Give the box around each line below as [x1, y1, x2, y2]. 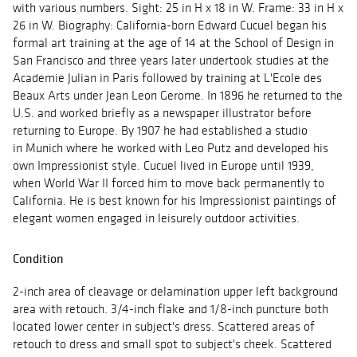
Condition [13, 250, 64, 267]
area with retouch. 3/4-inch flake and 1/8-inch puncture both [13, 301, 328, 317]
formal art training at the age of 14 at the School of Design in [13, 35, 334, 51]
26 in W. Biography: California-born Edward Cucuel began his [13, 18, 327, 33]
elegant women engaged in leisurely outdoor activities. [13, 210, 303, 226]
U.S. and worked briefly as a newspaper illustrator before [13, 105, 312, 121]
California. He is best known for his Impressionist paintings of [13, 193, 336, 209]
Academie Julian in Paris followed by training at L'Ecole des [13, 70, 322, 86]
